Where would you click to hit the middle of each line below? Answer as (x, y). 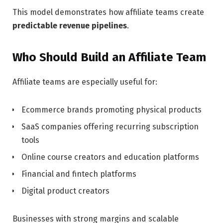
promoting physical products (147, 110)
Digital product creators (65, 191)
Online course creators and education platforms (110, 157)
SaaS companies (52, 127)
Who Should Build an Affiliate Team (109, 57)
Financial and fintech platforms (79, 174)
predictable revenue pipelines (70, 25)
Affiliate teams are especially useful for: (85, 82)
